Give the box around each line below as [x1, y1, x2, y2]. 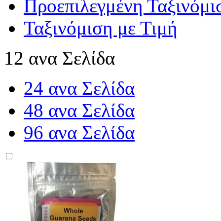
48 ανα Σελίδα [24, 100, 135, 121]
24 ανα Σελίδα [24, 77, 135, 99]
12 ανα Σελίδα [4, 47, 115, 69]
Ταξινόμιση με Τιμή [24, 17, 177, 38]
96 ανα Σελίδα [24, 122, 135, 143]
